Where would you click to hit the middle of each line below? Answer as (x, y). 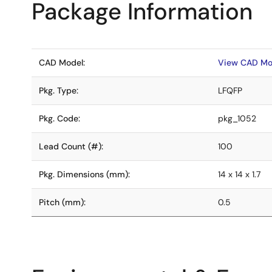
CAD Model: (62, 63)
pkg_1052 (237, 118)
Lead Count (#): (71, 146)
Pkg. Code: (59, 118)
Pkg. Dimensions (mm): (84, 174)
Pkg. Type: (59, 90)
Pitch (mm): (62, 202)
